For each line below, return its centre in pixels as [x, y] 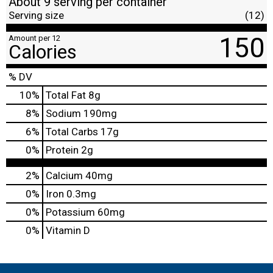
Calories [43, 51]
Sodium [63, 113]
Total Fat [66, 95]
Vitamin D [68, 230]
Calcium [64, 175]
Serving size [36, 15]
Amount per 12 [34, 38]
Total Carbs [72, 131]
